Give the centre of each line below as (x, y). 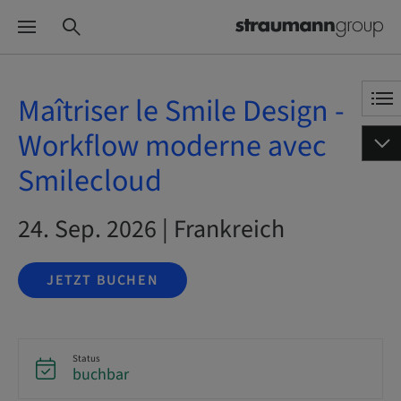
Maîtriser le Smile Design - (181, 111)
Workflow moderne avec (172, 146)
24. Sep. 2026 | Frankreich (151, 229)
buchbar (101, 375)
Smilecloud (90, 181)
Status (86, 358)
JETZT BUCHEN (103, 280)
